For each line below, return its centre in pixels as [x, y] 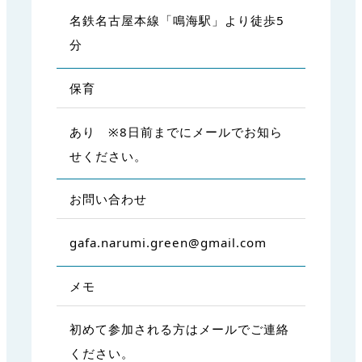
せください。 [108, 156]
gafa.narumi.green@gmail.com [168, 242]
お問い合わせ [108, 199]
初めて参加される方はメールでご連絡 [179, 329]
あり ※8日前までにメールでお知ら [176, 131]
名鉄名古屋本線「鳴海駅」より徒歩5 [177, 21]
